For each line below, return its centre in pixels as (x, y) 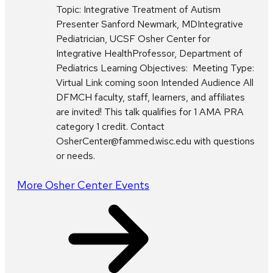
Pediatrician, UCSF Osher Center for (133, 39)
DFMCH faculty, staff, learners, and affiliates (151, 97)
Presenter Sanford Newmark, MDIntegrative (150, 24)
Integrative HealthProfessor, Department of (149, 54)
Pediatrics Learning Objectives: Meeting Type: (155, 68)
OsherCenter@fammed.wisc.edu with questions (155, 141)
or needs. (76, 156)
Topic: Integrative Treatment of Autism (138, 10)
